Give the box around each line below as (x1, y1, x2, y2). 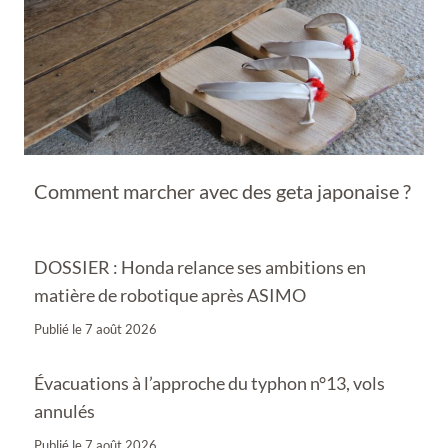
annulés (34, 399, 95, 422)
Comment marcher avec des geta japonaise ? (34, 179, 411, 203)
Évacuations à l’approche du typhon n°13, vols (34, 371, 385, 394)
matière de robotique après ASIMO (34, 283, 306, 306)
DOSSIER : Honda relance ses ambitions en (34, 255, 366, 278)
